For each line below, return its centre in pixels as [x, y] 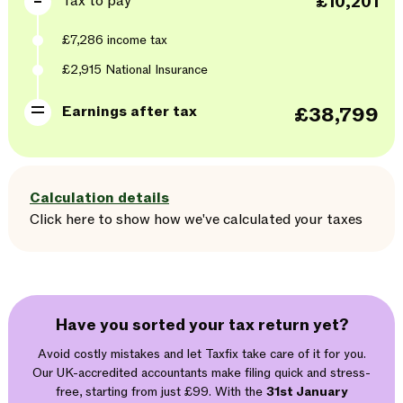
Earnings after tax [130, 112]
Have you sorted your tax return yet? [201, 325]
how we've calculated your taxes [258, 219]
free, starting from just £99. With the [161, 392]
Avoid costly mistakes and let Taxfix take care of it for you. [201, 354]
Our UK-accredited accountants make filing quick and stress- [201, 373]
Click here [62, 219]
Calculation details [99, 198]
